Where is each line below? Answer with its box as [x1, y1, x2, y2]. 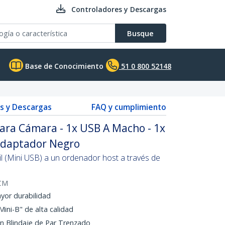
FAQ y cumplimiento [91, 101, 166, 113]
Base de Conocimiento [23, 61, 103, 71]
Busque [127, 28, 154, 38]
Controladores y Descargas [71, 5, 166, 14]
